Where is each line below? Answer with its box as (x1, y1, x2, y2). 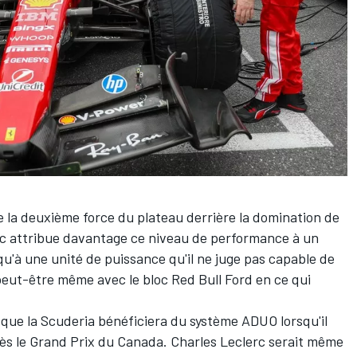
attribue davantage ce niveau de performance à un (6, 229, 319, 247)
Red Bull (171, 270, 222, 288)
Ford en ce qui (222, 270, 311, 288)
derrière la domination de (183, 208, 339, 226)
